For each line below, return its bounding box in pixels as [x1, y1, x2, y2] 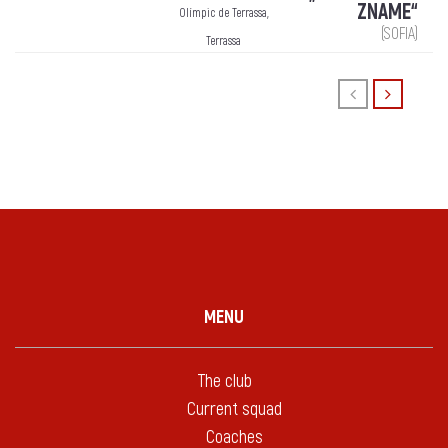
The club [196, 370, 252, 394]
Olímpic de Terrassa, [178, 6, 269, 22]
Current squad [186, 398, 282, 422]
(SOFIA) [380, 24, 418, 45]
